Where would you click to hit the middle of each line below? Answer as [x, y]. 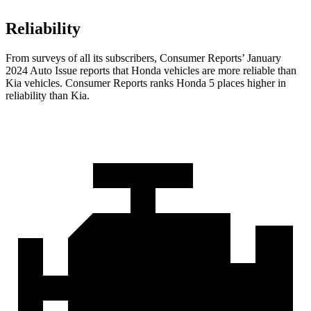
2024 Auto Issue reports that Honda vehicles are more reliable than [151, 71]
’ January [261, 58]
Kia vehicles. [35, 83]
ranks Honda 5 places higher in [217, 83]
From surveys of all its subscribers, [83, 58]
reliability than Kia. [48, 96]
